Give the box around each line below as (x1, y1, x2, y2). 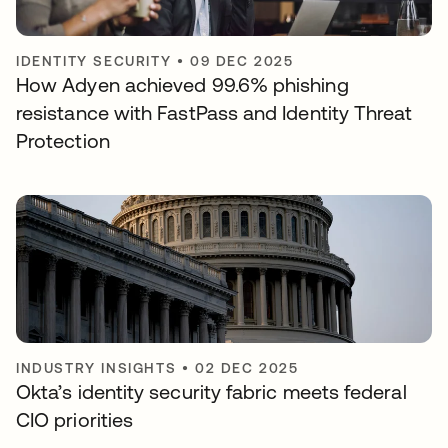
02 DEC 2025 (195, 360, 299, 376)
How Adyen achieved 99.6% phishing (16, 73, 349, 96)
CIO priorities (16, 408, 134, 431)
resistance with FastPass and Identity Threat (16, 101, 413, 124)
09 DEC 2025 (190, 53, 294, 69)
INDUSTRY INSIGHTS (16, 360, 177, 376)
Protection (16, 129, 110, 152)
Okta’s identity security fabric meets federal (16, 380, 407, 403)
